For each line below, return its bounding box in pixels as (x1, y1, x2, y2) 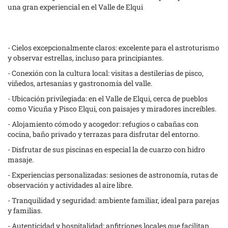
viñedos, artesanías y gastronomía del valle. (8, 78, 152, 88)
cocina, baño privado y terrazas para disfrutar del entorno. (8, 129, 199, 139)
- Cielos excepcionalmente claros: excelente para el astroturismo (8, 43, 219, 52)
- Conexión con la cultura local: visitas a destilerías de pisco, (8, 68, 204, 78)
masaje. (8, 155, 34, 164)
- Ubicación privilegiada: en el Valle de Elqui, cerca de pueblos (8, 94, 208, 103)
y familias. (8, 206, 42, 215)
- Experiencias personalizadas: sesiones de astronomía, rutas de (8, 170, 218, 180)
